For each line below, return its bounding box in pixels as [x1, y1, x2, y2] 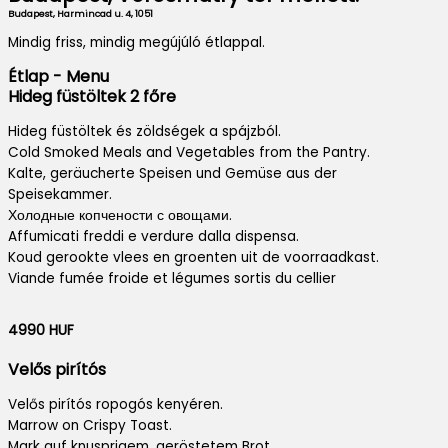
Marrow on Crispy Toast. [8, 416, 172, 436]
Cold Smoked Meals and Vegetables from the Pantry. [8, 142, 370, 162]
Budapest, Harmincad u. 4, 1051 [8, 6, 153, 20]
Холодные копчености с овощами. [8, 205, 232, 225]
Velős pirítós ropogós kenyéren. [8, 395, 223, 415]
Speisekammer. [8, 184, 112, 204]
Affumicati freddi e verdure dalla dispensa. [8, 226, 299, 246]
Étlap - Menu [8, 65, 109, 89]
